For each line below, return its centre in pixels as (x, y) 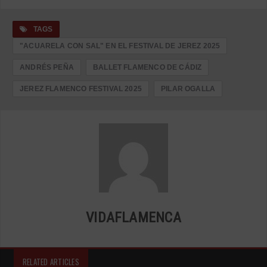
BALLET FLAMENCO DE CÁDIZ (147, 67)
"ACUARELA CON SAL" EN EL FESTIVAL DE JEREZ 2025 (120, 46)
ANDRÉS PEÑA (47, 67)
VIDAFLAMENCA (133, 217)
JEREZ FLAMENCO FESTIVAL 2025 (81, 89)
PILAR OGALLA (188, 89)
